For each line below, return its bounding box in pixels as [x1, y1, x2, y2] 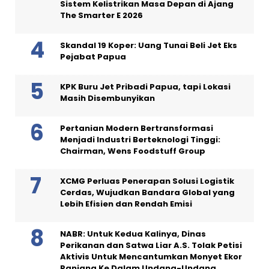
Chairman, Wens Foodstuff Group [60, 145, 205, 157]
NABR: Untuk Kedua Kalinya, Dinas [60, 228, 206, 240]
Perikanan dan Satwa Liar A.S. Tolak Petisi [60, 240, 242, 252]
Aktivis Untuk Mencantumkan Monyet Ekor [60, 251, 242, 263]
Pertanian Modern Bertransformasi [60, 122, 213, 134]
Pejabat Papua [60, 51, 126, 63]
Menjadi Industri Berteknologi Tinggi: [60, 134, 220, 146]
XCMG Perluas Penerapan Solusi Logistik [60, 175, 234, 187]
